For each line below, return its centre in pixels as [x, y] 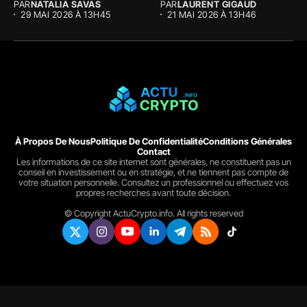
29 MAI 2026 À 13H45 [66, 14]
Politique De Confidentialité [147, 141]
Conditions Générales [247, 141]
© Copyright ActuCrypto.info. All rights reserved [153, 213]
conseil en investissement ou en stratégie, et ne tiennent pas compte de [153, 172]
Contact [153, 151]
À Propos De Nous [53, 141]
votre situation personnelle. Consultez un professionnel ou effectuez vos [153, 182]
